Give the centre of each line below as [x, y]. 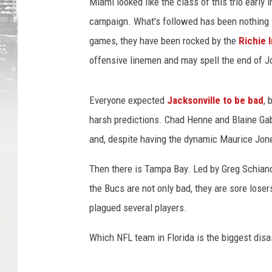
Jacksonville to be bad [215, 100]
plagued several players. [138, 208]
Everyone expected [128, 100]
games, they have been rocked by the [164, 41]
